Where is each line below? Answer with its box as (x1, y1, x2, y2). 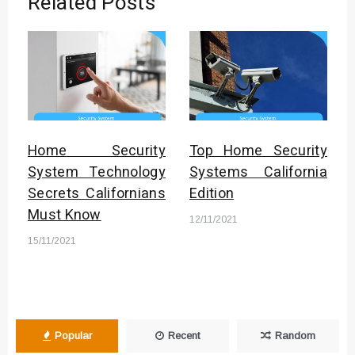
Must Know (28, 204, 101, 226)
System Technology (28, 162, 166, 183)
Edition (189, 183, 235, 204)
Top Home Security (189, 140, 327, 162)
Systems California (189, 162, 327, 183)
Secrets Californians (28, 183, 166, 204)
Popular (54, 330, 92, 342)
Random (274, 330, 315, 342)
